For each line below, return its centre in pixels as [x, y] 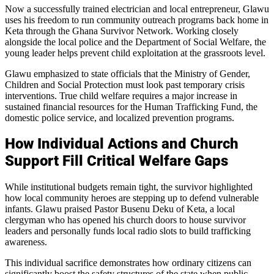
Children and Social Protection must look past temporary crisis [125, 84]
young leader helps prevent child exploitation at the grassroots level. [135, 53]
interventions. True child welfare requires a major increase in [121, 95]
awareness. [26, 242]
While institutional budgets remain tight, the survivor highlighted [129, 187]
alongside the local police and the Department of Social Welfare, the [135, 42]
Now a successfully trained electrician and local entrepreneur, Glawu [137, 9]
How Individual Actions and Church [122, 144]
